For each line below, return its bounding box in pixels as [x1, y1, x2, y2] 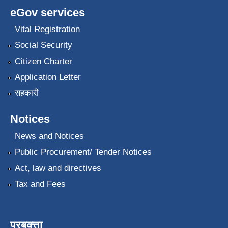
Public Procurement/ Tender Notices [14, 147, 152, 157]
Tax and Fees [14, 179, 66, 189]
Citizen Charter [14, 56, 72, 66]
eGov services [10, 6, 85, 19]
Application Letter [14, 72, 81, 82]
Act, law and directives [14, 163, 101, 173]
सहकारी [14, 88, 39, 98]
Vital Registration [14, 24, 80, 34]
